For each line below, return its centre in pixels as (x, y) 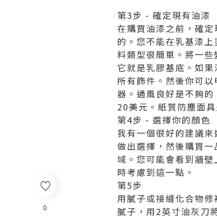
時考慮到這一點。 (156, 172)
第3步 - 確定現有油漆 (164, 15)
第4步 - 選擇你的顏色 (164, 120)
